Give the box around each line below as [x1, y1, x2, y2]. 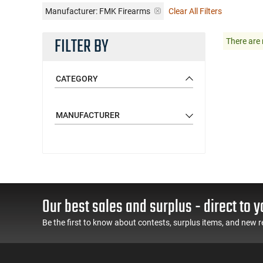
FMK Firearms [97, 6, 152, 16]
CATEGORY [56, 73, 98, 83]
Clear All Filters [168, 6, 222, 16]
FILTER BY [55, 33, 109, 60]
